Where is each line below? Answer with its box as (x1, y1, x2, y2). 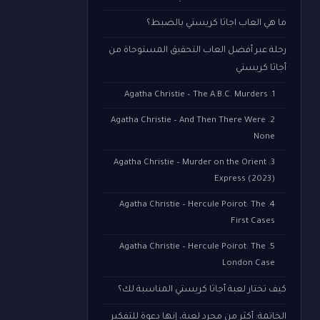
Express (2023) (214, 175, 275, 185)
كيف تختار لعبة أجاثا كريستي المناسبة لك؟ (118, 285, 286, 296)
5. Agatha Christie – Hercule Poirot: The (119, 243, 266, 253)
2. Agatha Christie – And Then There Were (111, 116, 266, 126)
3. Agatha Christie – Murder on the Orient (114, 159, 266, 169)
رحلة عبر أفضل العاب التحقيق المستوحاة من (109, 46, 286, 56)
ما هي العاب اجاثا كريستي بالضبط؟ (146, 19, 286, 29)
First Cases (231, 217, 275, 227)
